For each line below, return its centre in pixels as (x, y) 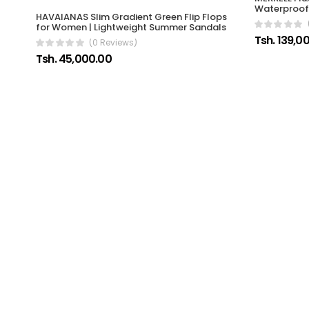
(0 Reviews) (113, 42)
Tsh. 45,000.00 (74, 59)
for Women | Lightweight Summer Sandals (131, 27)
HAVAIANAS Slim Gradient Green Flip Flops (131, 17)
